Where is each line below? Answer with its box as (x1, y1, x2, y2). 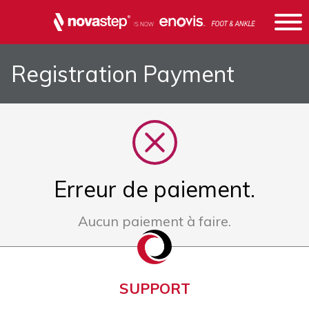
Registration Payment (11, 60, 235, 88)
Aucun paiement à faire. (78, 212, 231, 230)
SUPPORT (119, 279, 190, 297)
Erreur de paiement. (54, 175, 255, 203)
